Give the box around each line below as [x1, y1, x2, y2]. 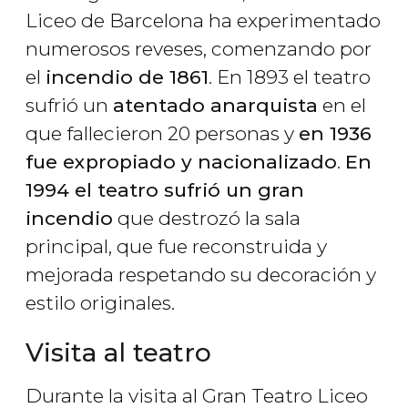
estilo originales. [25, 291, 175, 315]
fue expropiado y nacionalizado [25, 150, 337, 174]
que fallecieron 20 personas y [25, 122, 299, 146]
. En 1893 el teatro [209, 66, 371, 89]
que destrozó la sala [113, 207, 301, 230]
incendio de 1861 [46, 66, 209, 89]
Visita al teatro [25, 337, 211, 369]
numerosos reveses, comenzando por [25, 37, 372, 61]
